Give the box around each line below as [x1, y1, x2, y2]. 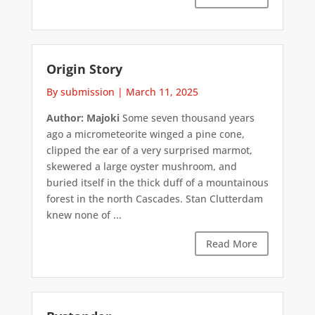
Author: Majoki [46, 110, 120, 124]
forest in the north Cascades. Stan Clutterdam [46, 191, 263, 205]
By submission [46, 84, 115, 98]
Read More [206, 237, 258, 251]
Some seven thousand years [119, 110, 255, 124]
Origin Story [46, 60, 122, 77]
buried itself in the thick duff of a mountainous [46, 175, 269, 189]
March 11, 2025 [125, 84, 198, 98]
